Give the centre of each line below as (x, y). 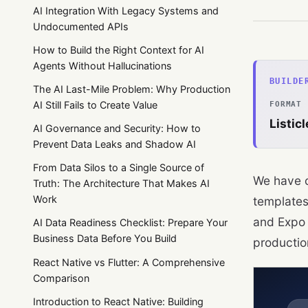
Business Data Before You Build (105, 239)
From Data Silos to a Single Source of (119, 168)
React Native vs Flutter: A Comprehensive (129, 262)
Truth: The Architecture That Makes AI (121, 184)
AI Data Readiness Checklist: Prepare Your (130, 223)
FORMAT (286, 104)
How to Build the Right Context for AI (119, 49)
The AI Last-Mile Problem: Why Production (132, 89)
